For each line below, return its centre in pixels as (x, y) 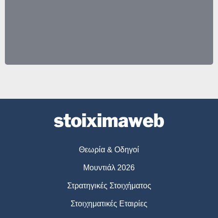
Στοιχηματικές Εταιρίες (109, 203)
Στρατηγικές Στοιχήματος (109, 185)
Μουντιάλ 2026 (109, 167)
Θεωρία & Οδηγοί (109, 149)
